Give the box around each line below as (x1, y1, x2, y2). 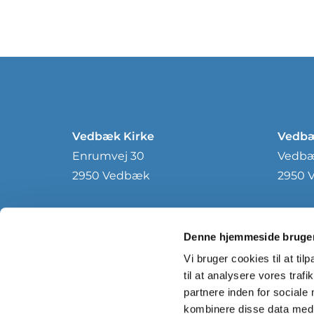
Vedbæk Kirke (72, 130, 154, 144)
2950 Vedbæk (72, 169, 150, 183)
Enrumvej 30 (72, 149, 144, 163)
